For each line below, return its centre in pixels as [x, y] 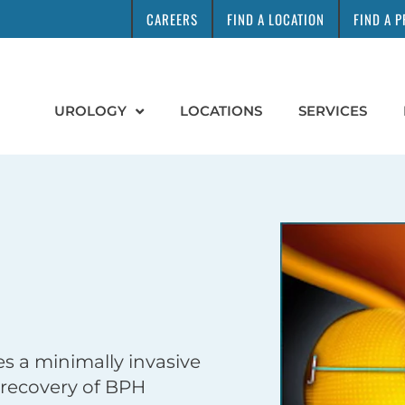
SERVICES [332, 111]
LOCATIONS [221, 111]
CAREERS [172, 19]
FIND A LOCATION [276, 19]
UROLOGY [90, 111]
